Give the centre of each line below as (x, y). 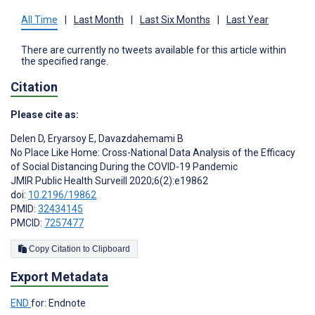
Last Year (247, 19)
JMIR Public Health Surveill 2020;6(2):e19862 (109, 181)
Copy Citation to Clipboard (111, 249)
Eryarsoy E (70, 139)
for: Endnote (58, 303)
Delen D (27, 139)
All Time (39, 19)
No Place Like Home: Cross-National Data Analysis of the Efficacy (153, 153)
